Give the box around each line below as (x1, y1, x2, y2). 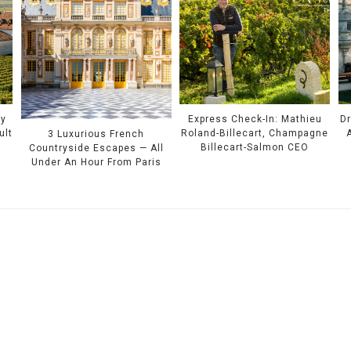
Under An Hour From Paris (31, 157, 161, 168)
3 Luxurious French (48, 128, 145, 139)
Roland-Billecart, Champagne (181, 128, 329, 139)
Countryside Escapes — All (28, 143, 164, 154)
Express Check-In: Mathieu (187, 114, 322, 125)
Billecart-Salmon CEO (201, 142, 309, 154)
